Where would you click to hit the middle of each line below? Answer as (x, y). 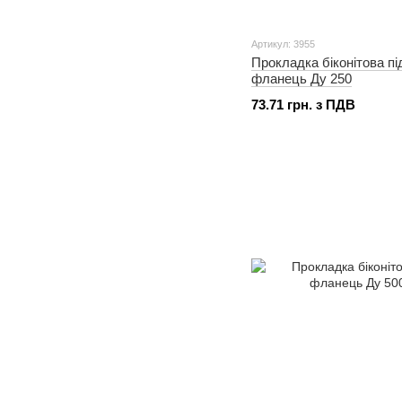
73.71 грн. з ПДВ (303, 105)
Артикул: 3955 (283, 44)
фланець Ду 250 (301, 79)
